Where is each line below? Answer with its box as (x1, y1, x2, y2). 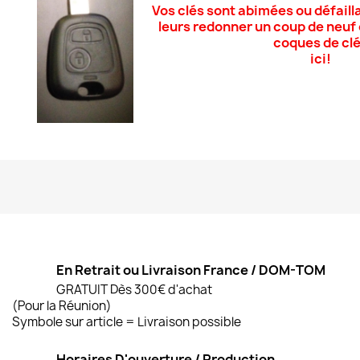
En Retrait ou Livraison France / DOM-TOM (56, 261, 325, 280)
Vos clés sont (152, 2, 236, 20)
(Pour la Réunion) (12, 297, 112, 315)
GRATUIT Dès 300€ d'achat (56, 281, 212, 299)
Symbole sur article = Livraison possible (12, 313, 241, 331)
